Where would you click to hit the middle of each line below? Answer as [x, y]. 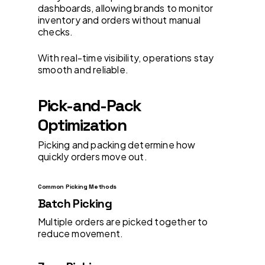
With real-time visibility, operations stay [126, 57]
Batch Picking [75, 203]
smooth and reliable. [83, 69]
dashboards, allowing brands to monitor [126, 8]
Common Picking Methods [77, 186]
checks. [56, 31]
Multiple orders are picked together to [123, 221]
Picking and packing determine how [117, 144]
